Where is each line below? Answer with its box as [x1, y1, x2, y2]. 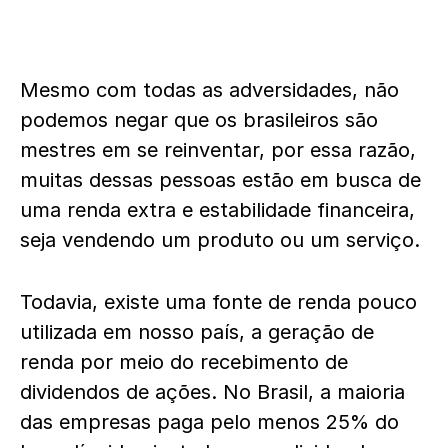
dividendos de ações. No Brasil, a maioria [20, 380, 405, 404]
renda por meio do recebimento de [20, 350, 348, 374]
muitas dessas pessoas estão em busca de [20, 168, 421, 192]
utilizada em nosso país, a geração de [20, 320, 374, 344]
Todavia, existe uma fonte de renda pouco [20, 290, 417, 314]
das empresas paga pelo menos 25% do [20, 410, 399, 434]
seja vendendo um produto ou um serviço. [20, 228, 426, 252]
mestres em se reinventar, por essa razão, [20, 138, 416, 162]
